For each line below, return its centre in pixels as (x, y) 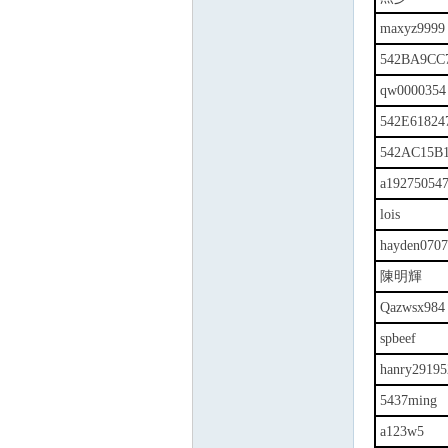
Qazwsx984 (412, 307)
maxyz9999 (412, 28)
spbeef (398, 338)
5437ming (408, 400)
